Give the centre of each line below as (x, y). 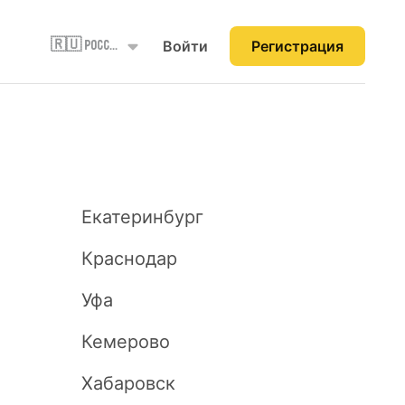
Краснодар (129, 259)
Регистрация (297, 46)
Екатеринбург (142, 217)
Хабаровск (128, 383)
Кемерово (126, 342)
